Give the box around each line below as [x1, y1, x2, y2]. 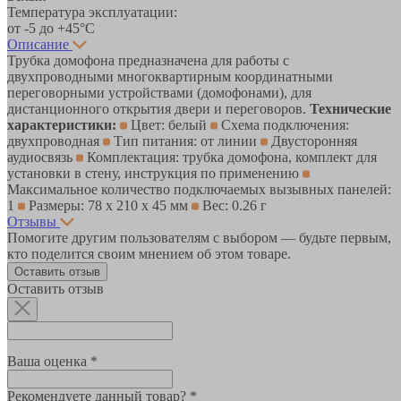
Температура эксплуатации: [7, 4, 177, 20]
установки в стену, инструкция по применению [7, 165, 303, 181]
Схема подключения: [218, 116, 349, 132]
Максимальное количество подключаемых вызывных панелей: [7, 181, 391, 197]
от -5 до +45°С [7, 20, 95, 36]
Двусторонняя [268, 132, 357, 149]
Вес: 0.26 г [199, 197, 267, 213]
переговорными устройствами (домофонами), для [7, 84, 311, 100]
